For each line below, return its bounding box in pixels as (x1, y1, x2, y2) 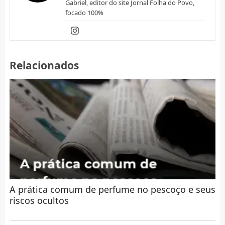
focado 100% (65, 8, 103, 17)
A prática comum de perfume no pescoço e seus (9, 183, 215, 195)
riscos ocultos (9, 194, 69, 206)
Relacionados (9, 58, 79, 72)
